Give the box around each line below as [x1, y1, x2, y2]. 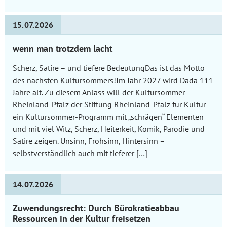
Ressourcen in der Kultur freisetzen [13, 212, 150, 224]
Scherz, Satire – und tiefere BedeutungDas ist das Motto [13, 62, 205, 73]
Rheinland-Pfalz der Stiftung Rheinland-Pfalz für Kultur [13, 99, 206, 109]
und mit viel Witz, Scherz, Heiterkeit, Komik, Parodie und [13, 123, 205, 134]
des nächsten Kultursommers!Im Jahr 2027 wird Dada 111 [13, 74, 213, 85]
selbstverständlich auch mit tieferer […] [13, 147, 147, 158]
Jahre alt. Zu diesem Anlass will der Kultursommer [13, 87, 185, 97]
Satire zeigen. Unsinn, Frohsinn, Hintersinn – [13, 135, 165, 146]
